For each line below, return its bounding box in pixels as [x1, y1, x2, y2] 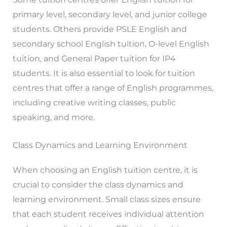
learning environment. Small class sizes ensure [12, 194, 201, 204]
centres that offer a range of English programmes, [12, 83, 213, 93]
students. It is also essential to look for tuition [12, 68, 195, 78]
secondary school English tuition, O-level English [12, 39, 209, 49]
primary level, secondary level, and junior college [12, 9, 207, 19]
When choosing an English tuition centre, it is [12, 165, 198, 175]
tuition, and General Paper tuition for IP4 [12, 53, 176, 63]
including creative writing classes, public [12, 97, 176, 107]
